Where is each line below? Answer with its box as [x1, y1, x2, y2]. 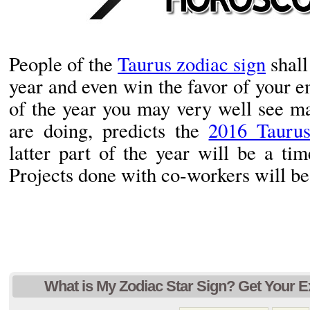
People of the [9, 51, 118, 77]
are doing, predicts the [9, 117, 209, 143]
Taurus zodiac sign [118, 51, 266, 77]
